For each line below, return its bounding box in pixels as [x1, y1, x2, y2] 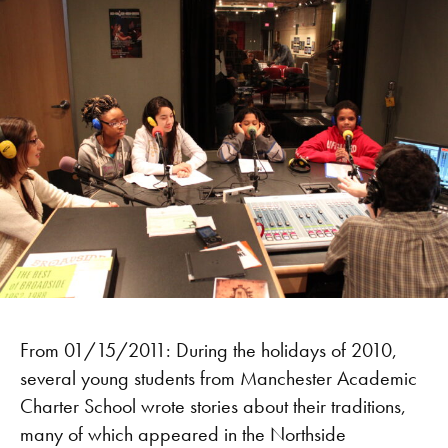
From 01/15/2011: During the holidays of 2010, [20, 336, 397, 363]
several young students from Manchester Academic [20, 364, 417, 391]
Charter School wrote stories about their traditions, [20, 392, 406, 419]
